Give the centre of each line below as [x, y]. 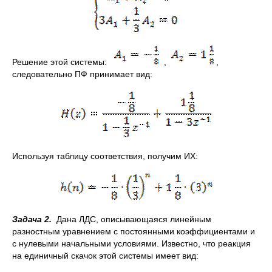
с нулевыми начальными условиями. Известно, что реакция [131, 243]
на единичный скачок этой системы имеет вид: [105, 256]
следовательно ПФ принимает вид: [82, 74]
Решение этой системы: [63, 62]
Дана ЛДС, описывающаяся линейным [133, 219]
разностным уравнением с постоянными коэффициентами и [134, 231]
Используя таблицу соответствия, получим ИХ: [105, 156]
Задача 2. [33, 219]
